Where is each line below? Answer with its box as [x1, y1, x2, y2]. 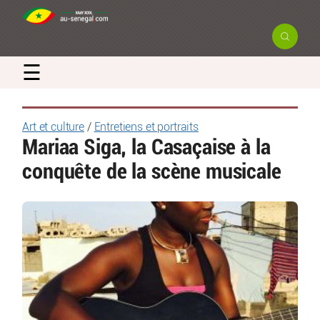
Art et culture [22, 121, 85, 133]
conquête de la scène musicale [22, 161, 281, 183]
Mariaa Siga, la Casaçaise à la [22, 136, 271, 159]
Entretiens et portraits [94, 121, 199, 133]
